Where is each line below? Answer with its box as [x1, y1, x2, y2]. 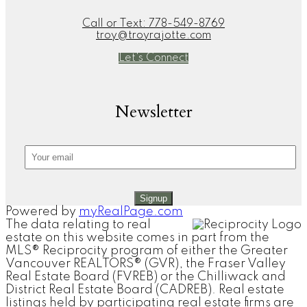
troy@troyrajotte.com [96, 29, 211, 41]
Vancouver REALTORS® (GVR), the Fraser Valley [5, 257, 286, 270]
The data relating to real [5, 218, 151, 231]
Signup [140, 193, 167, 204]
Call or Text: [82, 18, 146, 29]
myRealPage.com [79, 205, 183, 218]
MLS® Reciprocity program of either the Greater [5, 244, 288, 257]
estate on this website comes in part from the [5, 231, 269, 244]
